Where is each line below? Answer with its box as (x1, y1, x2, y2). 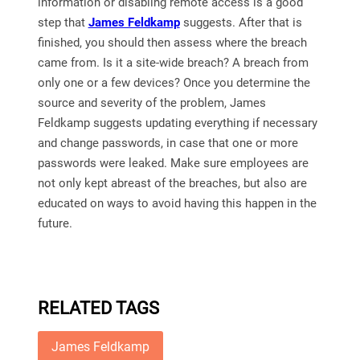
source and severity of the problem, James (37, 95, 266, 110)
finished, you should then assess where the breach (37, 35, 307, 50)
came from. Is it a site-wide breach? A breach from (37, 55, 309, 70)
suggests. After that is (179, 14, 302, 30)
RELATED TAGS (37, 297, 159, 318)
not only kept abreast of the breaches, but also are (37, 175, 307, 190)
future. (37, 215, 72, 231)
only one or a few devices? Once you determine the (37, 75, 310, 90)
